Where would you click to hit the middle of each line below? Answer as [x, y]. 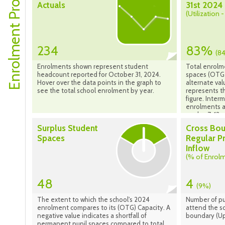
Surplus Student [68, 128]
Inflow [198, 148]
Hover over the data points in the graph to [99, 83]
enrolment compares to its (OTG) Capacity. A [104, 208]
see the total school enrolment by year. [96, 91]
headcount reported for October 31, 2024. [99, 75]
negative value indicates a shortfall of [92, 216]
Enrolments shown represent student [93, 67]
